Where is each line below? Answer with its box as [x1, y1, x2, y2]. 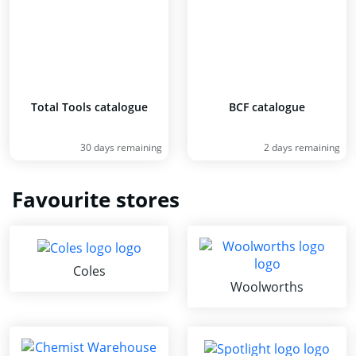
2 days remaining [264, 141, 340, 154]
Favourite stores [12, 185, 180, 214]
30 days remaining [80, 141, 162, 154]
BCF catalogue [229, 99, 305, 114]
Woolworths [230, 278, 304, 296]
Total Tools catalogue [30, 99, 148, 114]
